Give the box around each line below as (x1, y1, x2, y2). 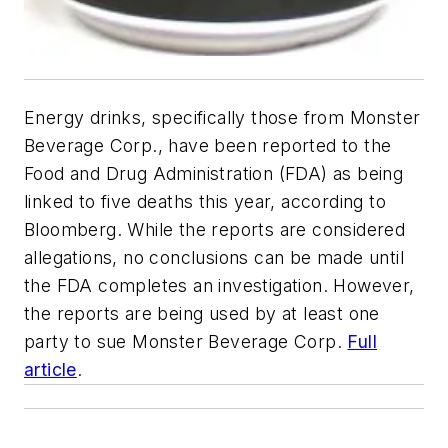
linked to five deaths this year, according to (24, 190, 386, 212)
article (24, 358, 77, 380)
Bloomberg (24, 218, 117, 240)
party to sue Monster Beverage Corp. (24, 330, 348, 352)
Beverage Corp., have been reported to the (24, 134, 392, 156)
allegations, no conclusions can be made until (24, 246, 404, 268)
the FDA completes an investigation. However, (24, 274, 415, 296)
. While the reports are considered (116, 218, 406, 240)
